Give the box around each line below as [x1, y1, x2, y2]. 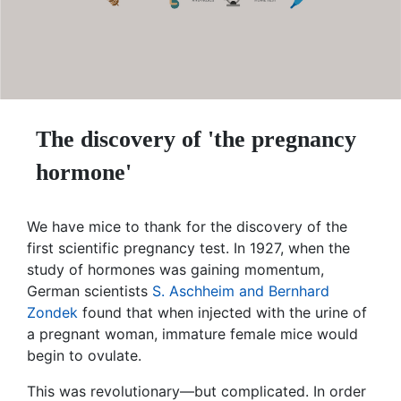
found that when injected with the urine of [78, 303, 367, 322]
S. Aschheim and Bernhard [152, 282, 329, 301]
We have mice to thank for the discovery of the [27, 218, 347, 236]
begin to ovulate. [27, 346, 141, 365]
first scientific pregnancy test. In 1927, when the [27, 239, 350, 258]
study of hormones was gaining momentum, [27, 260, 324, 279]
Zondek [27, 303, 78, 322]
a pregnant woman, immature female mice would [27, 325, 358, 344]
